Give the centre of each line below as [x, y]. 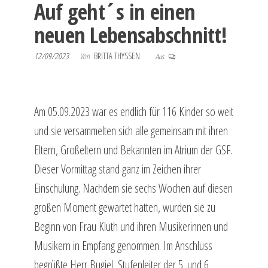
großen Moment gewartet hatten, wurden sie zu [124, 207]
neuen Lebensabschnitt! [130, 35]
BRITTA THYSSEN [118, 56]
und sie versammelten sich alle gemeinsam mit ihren [131, 130]
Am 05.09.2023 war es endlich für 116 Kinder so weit [133, 111]
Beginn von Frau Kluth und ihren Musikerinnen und [131, 226]
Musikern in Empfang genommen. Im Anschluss [123, 245]
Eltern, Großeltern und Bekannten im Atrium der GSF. [133, 150]
